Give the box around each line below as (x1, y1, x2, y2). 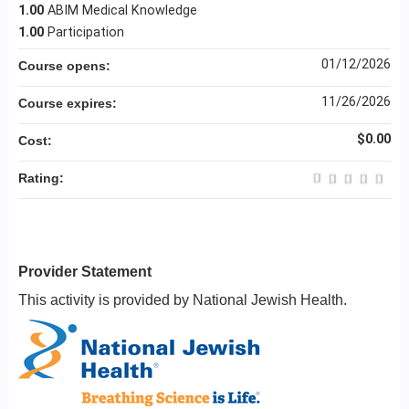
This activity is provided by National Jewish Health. (18, 291, 347, 308)
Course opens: (18, 58, 114, 73)
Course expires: (18, 95, 121, 110)
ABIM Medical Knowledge (47, 2, 197, 18)
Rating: (18, 170, 68, 185)
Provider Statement (18, 263, 152, 279)
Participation (47, 24, 124, 40)
